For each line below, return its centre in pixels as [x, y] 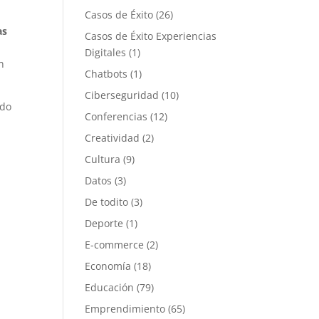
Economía [108, 266]
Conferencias [116, 116]
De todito [107, 202]
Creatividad [113, 138]
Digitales [106, 52]
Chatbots [106, 74]
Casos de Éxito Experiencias [151, 36]
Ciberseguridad [122, 95]
